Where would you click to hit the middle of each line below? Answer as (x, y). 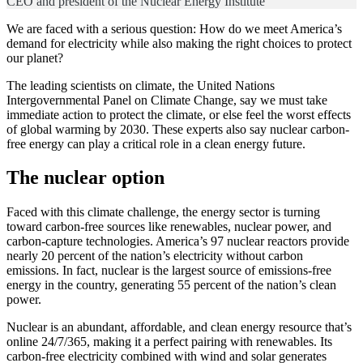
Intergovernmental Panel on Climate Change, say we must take (167, 100)
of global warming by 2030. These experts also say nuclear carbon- (178, 129)
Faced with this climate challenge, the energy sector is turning (163, 212)
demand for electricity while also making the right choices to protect (179, 43)
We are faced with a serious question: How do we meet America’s (174, 28)
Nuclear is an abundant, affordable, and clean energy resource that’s (179, 327)
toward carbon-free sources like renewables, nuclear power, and (169, 227)
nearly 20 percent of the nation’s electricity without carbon (155, 256)
